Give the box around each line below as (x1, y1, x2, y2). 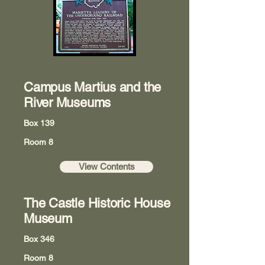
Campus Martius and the (24, 80, 161, 95)
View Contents (78, 161, 135, 172)
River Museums (24, 95, 111, 110)
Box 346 (24, 234, 54, 244)
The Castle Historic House (24, 196, 170, 211)
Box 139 (24, 118, 54, 128)
